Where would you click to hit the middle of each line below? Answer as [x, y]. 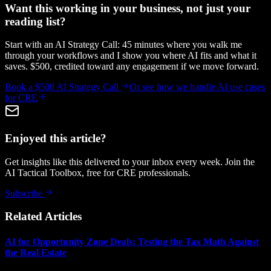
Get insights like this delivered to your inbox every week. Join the [130, 162]
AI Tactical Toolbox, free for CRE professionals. [98, 172]
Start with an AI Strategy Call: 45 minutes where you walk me [123, 45]
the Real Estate [36, 252]
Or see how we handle [173, 87]
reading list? [35, 21]
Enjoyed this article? [56, 139]
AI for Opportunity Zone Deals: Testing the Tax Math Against [132, 241]
